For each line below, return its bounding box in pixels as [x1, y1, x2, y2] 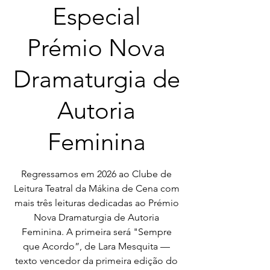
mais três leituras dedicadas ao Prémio [14, 197, 179, 209]
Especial [52, 2, 141, 31]
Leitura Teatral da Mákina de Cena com [13, 183, 180, 194]
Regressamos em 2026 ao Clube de [21, 168, 172, 180]
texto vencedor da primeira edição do [15, 255, 178, 266]
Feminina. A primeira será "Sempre [21, 226, 172, 237]
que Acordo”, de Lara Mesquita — [23, 240, 170, 252]
